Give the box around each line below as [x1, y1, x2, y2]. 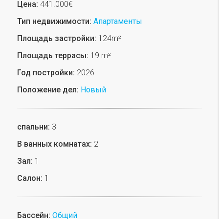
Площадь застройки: [17, 33, 96, 43]
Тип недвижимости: [17, 16, 91, 26]
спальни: [17, 122, 50, 131]
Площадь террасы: [17, 50, 88, 60]
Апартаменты [93, 16, 142, 26]
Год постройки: [17, 67, 75, 77]
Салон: [17, 173, 43, 183]
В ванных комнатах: [17, 139, 92, 149]
